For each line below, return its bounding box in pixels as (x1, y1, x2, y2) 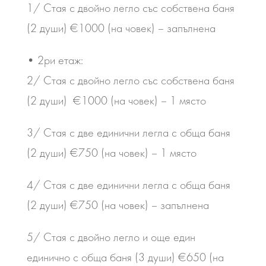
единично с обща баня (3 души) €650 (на (26, 250, 224, 264)
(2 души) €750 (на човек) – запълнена (26, 198, 209, 212)
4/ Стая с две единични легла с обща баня (26, 178, 230, 192)
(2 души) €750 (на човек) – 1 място (26, 145, 197, 160)
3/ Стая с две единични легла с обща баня (26, 125, 230, 140)
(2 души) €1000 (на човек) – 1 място (26, 93, 206, 107)
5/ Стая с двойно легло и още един (26, 230, 195, 244)
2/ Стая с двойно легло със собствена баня (26, 73, 235, 87)
